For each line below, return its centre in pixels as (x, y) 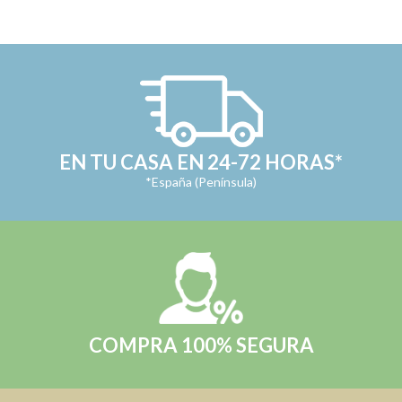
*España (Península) (201, 182)
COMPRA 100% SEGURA (201, 345)
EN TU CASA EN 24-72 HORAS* (201, 162)
